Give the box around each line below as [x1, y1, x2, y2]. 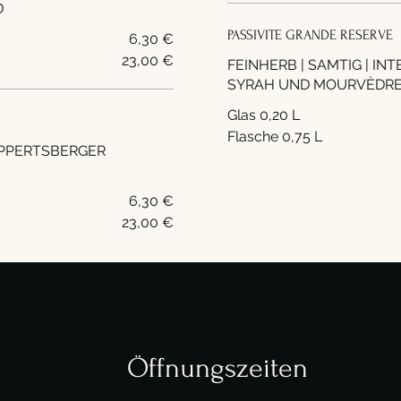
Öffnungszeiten [127, 353, 308, 384]
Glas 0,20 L [227, 107, 300, 124]
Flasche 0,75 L [227, 128, 322, 145]
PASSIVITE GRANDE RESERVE [227, 27, 393, 43]
